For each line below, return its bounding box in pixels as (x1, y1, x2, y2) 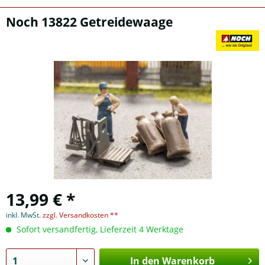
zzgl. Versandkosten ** (43, 210, 118, 220)
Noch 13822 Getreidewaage (6, 14, 173, 30)
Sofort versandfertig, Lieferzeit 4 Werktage (14, 224, 183, 235)
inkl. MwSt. (6, 210, 43, 220)
